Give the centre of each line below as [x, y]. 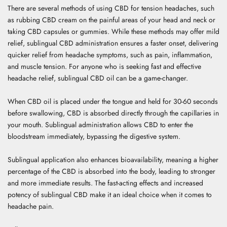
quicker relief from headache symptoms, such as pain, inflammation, [110, 54]
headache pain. [32, 206]
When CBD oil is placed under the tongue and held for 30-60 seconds [113, 101]
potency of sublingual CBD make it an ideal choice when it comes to [110, 194]
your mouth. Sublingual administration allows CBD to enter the [100, 124]
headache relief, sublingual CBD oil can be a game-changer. [98, 78]
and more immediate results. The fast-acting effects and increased [105, 183]
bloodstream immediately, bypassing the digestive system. [95, 136]
